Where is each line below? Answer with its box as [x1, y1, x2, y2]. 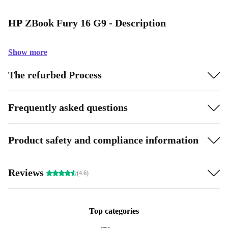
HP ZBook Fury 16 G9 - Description [8, 17, 166, 28]
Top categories [89, 207, 139, 215]
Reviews [8, 166, 46, 178]
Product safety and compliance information [8, 134, 198, 146]
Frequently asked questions [8, 101, 128, 113]
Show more [8, 48, 47, 56]
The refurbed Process [8, 69, 102, 80]
